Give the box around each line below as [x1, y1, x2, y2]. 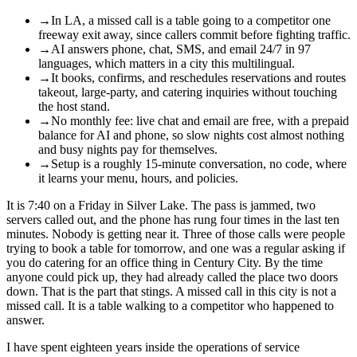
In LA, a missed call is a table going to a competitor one [51, 13, 331, 27]
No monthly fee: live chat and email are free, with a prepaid [51, 113, 349, 127]
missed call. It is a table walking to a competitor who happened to [6, 298, 334, 312]
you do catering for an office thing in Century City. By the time [6, 255, 323, 269]
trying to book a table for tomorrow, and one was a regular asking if [6, 241, 345, 255]
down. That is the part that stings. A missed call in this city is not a [6, 284, 336, 298]
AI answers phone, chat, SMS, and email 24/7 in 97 [51, 41, 311, 56]
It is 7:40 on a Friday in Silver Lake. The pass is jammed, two [6, 198, 316, 212]
